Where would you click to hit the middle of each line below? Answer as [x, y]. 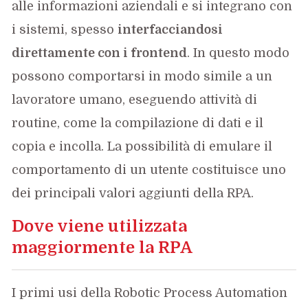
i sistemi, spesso [65, 29]
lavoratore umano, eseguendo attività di [135, 99]
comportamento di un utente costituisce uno [149, 169]
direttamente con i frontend [100, 53]
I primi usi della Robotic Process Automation [150, 293]
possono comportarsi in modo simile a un [142, 76]
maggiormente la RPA [102, 247]
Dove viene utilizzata [100, 226]
